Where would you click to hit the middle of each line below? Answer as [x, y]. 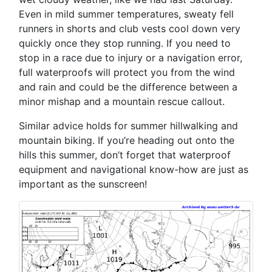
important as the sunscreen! [83, 184]
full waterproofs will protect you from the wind [127, 73]
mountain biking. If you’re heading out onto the [127, 141]
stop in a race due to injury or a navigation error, [131, 58]
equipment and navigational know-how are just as [134, 170]
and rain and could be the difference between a [128, 87]
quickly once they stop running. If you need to [125, 43]
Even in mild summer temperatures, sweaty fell [126, 14]
